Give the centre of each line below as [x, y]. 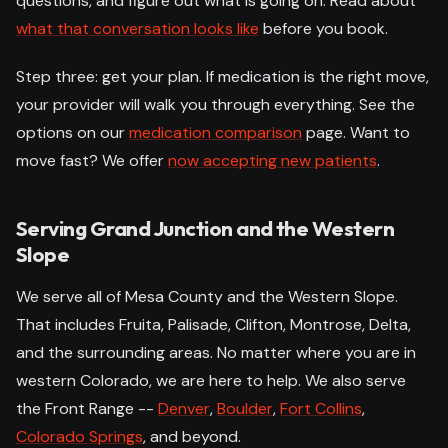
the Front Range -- [87, 408]
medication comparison [215, 132]
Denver [184, 408]
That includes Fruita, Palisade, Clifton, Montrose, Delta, [213, 324]
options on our [72, 132]
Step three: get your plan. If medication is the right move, [222, 76]
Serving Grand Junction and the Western [205, 227]
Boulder [245, 408]
